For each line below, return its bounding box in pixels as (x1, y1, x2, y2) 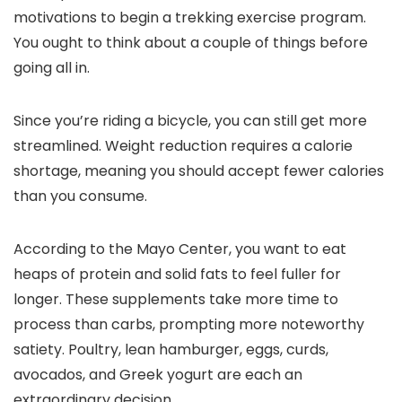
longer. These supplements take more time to (13, 289, 338, 310)
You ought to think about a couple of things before (13, 32, 368, 54)
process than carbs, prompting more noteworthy (13, 314, 364, 336)
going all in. (13, 57, 90, 79)
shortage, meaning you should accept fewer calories (13, 161, 384, 182)
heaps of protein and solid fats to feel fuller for (13, 264, 341, 285)
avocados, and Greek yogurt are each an (13, 364, 302, 386)
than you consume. (13, 186, 147, 207)
